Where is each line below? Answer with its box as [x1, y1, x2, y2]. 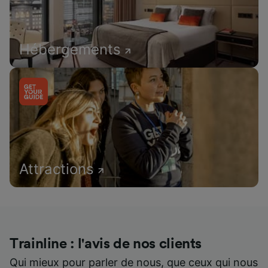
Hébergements [19, 41, 121, 59]
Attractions [19, 160, 94, 178]
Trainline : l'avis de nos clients [10, 237, 202, 252]
